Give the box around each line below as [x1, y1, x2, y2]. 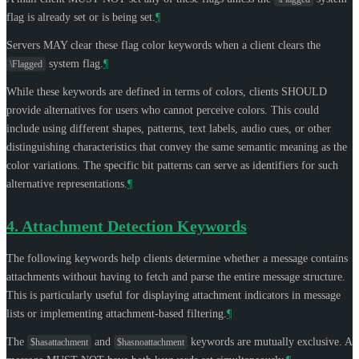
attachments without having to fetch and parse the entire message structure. [6, 270, 345, 283]
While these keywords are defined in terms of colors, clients [6, 85, 281, 98]
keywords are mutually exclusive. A [188, 335, 352, 348]
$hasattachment [30, 336, 88, 348]
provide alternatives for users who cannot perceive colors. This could [6, 103, 319, 116]
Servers [6, 38, 43, 51]
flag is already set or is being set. [6, 10, 155, 23]
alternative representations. [6, 177, 127, 190]
